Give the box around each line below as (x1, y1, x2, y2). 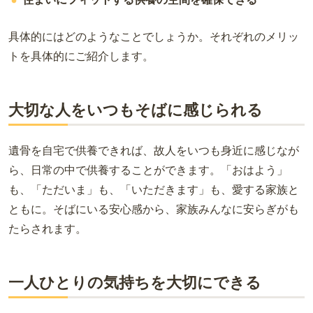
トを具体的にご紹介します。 (8, 50, 154, 62)
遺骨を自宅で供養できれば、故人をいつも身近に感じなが (8, 144, 299, 156)
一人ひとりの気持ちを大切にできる (8, 273, 261, 291)
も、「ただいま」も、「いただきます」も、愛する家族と (8, 183, 299, 196)
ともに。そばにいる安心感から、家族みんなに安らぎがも (8, 203, 299, 215)
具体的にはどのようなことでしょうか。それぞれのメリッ (8, 30, 299, 43)
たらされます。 (8, 222, 87, 235)
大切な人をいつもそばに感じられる (8, 101, 267, 119)
